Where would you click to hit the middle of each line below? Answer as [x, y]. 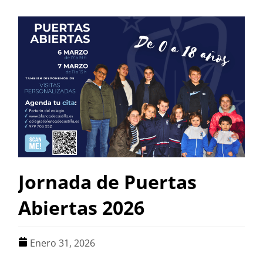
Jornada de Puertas [108, 182]
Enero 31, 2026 [63, 243]
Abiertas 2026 [82, 208]
